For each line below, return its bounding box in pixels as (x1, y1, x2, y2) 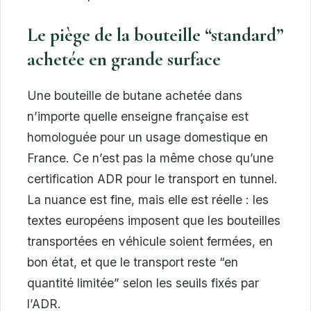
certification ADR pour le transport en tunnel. (27, 171, 278, 187)
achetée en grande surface (27, 48, 221, 72)
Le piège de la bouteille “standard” (27, 24, 284, 47)
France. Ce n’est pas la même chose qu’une (27, 151, 274, 166)
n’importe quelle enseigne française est (27, 109, 249, 124)
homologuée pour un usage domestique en (27, 130, 268, 145)
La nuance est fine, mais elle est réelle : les (27, 192, 269, 208)
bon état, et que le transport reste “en (27, 255, 238, 270)
